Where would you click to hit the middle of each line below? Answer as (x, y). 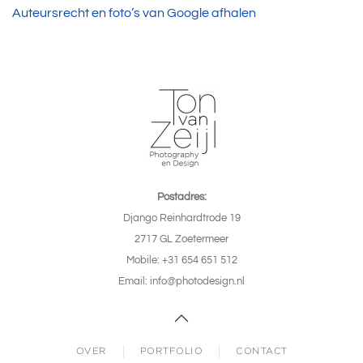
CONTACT (262, 351)
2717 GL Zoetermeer (181, 239)
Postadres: (181, 197)
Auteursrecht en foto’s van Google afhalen (134, 13)
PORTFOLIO (171, 351)
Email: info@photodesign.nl (181, 282)
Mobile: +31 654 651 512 (181, 261)
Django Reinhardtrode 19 (181, 218)
